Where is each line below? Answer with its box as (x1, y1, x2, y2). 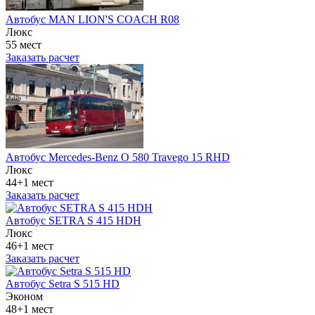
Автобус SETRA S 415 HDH (6, 214, 141, 226)
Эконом (6, 290, 43, 302)
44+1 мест (6, 176, 53, 188)
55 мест (6, 38, 41, 51)
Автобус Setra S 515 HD (6, 277, 120, 290)
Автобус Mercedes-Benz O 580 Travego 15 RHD (6, 150, 230, 163)
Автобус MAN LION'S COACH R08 (6, 13, 179, 25)
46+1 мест (6, 239, 53, 252)
